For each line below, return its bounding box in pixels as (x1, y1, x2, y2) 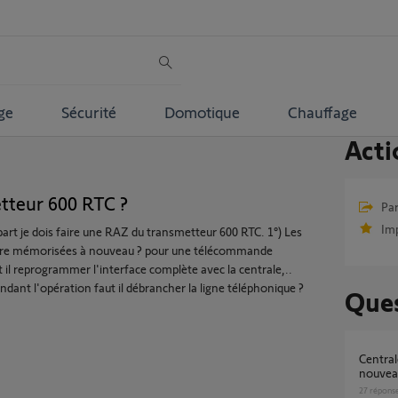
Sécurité (60, 101, 116, 122)
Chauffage (287, 101, 357, 122)
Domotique (163, 101, 240, 122)
